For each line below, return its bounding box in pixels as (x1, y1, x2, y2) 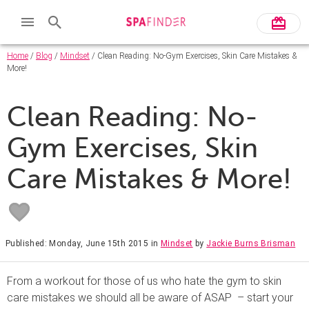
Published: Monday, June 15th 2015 (6, 238, 149, 248)
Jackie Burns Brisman (206, 238, 296, 248)
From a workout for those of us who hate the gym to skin (7, 274, 281, 288)
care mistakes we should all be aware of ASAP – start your (7, 290, 293, 304)
